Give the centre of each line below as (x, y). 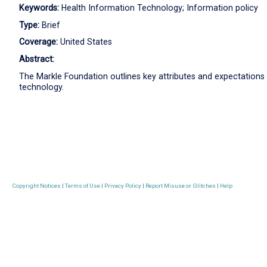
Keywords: (39, 8)
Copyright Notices (37, 186)
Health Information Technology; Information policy (159, 8)
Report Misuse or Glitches (181, 186)
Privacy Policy (123, 186)
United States (85, 42)
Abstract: (37, 59)
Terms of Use (83, 186)
